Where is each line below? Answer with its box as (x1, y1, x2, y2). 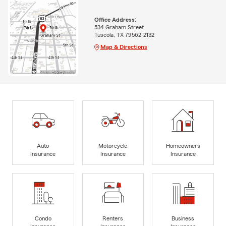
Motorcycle (98, 142, 128, 149)
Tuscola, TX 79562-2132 (94, 31, 154, 38)
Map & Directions (100, 43, 147, 50)
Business (172, 215, 195, 221)
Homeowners (165, 142, 200, 149)
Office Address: (94, 16, 136, 23)
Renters (102, 215, 124, 221)
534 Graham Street (94, 24, 144, 30)
